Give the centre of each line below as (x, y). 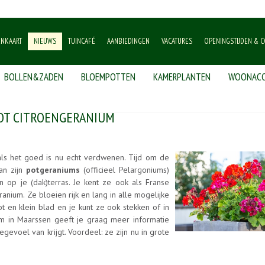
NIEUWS (45, 41)
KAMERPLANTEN (182, 77)
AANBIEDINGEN (128, 41)
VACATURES (177, 41)
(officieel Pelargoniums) (125, 170)
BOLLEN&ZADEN (34, 77)
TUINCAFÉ (82, 41)
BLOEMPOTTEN (108, 77)
